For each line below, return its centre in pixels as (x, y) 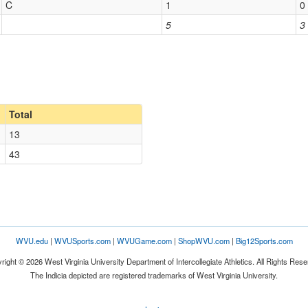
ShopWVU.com (203, 241)
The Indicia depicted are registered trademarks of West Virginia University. (154, 275)
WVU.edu (32, 241)
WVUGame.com (144, 241)
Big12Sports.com (264, 241)
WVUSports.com (82, 241)
